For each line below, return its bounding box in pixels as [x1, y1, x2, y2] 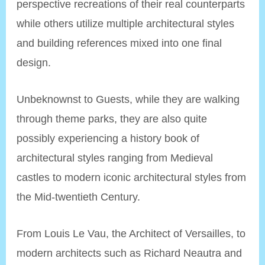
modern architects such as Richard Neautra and [17, 246, 243, 259]
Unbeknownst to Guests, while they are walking [17, 92, 240, 105]
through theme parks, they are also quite [17, 112, 208, 125]
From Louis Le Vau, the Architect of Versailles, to [17, 227, 246, 240]
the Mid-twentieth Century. [17, 190, 141, 203]
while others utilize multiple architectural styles [17, 17, 235, 30]
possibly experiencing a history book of [17, 131, 200, 144]
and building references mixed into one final [17, 36, 222, 49]
